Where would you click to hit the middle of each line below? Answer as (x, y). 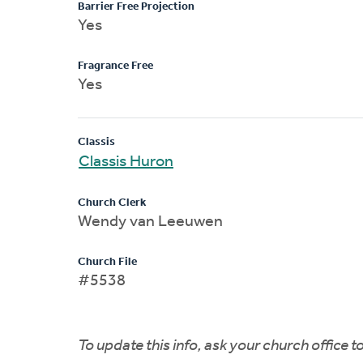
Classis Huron (126, 162)
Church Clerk (112, 203)
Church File (107, 262)
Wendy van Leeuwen (150, 222)
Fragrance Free (115, 66)
